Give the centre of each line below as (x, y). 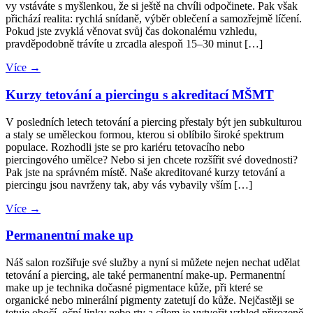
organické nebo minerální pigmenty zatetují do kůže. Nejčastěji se (150, 300)
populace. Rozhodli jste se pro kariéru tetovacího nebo (125, 147)
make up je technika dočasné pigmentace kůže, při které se (134, 288)
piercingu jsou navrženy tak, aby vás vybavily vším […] (129, 184)
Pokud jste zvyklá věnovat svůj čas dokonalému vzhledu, (131, 31)
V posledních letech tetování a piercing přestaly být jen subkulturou (154, 122)
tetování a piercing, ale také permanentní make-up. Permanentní (145, 275)
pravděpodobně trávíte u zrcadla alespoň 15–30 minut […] (134, 44)
